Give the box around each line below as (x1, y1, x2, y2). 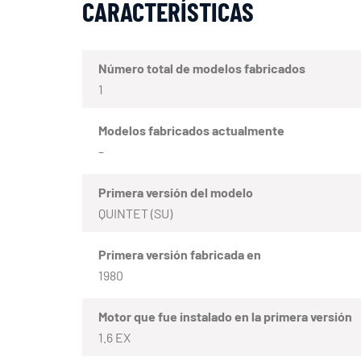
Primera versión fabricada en (98, 247, 261, 263)
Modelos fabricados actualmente (98, 122, 284, 139)
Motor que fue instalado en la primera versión (98, 309, 352, 325)
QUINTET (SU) (98, 205, 172, 222)
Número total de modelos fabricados (98, 60, 305, 77)
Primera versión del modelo (98, 185, 253, 201)
